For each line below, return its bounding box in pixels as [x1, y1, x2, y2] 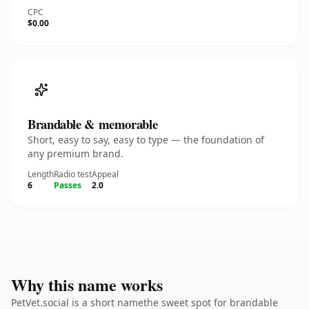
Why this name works [11, 272, 163, 297]
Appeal [92, 168, 119, 180]
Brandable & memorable [28, 114, 158, 133]
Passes [54, 179, 81, 191]
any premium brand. [28, 147, 123, 160]
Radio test [54, 168, 92, 180]
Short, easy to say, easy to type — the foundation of [28, 133, 264, 146]
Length [28, 168, 54, 180]
